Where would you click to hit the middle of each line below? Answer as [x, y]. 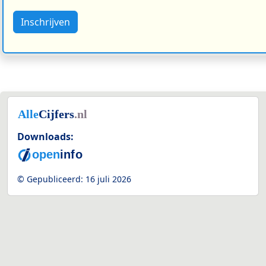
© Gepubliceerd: [51, 179]
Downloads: [45, 136]
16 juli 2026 [108, 179]
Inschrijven [45, 22]
